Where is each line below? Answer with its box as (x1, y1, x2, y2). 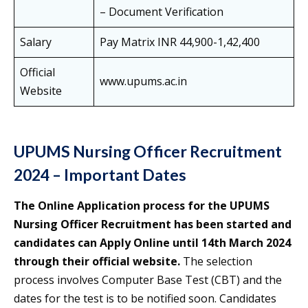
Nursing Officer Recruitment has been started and (14, 217, 291, 232)
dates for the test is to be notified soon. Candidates (14, 291, 276, 307)
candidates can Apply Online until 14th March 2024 (14, 235, 291, 251)
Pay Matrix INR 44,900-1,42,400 (100, 34, 260, 50)
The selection (180, 254, 252, 269)
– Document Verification (100, 4, 223, 20)
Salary (20, 34, 52, 50)
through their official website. (14, 254, 180, 269)
